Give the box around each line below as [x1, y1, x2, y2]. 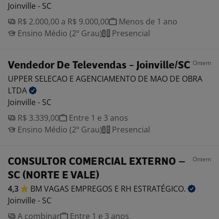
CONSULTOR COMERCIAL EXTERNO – [8, 157, 185, 167]
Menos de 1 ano [117, 16, 177, 27]
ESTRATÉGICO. [133, 183, 188, 194]
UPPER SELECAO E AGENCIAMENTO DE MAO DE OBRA [8, 73, 202, 84]
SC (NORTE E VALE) [8, 171, 99, 181]
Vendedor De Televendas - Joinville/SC [8, 61, 190, 71]
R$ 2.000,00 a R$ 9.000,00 [16, 16, 109, 27]
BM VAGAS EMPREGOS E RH [30, 183, 133, 194]
